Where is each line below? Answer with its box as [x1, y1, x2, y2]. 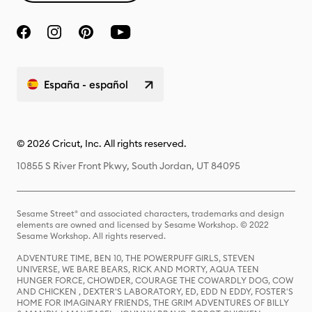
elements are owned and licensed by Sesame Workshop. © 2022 [17, 219, 269, 230]
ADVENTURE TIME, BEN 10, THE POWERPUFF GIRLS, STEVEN [17, 253, 255, 263]
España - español [44, 77, 128, 91]
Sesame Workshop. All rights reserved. [17, 231, 166, 241]
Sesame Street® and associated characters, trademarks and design [17, 208, 284, 219]
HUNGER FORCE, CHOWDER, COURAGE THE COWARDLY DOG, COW [17, 275, 293, 286]
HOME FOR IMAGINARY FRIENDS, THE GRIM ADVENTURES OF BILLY [17, 297, 289, 308]
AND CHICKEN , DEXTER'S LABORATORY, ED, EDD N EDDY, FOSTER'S [17, 286, 293, 297]
